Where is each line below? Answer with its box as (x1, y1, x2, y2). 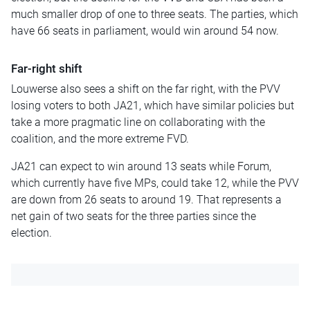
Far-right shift (11, 61, 82, 75)
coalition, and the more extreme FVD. (11, 131, 189, 145)
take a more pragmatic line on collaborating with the (11, 115, 265, 129)
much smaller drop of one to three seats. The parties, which (11, 7, 298, 21)
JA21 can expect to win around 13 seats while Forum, (11, 159, 271, 173)
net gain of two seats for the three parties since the (11, 209, 256, 223)
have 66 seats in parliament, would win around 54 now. (11, 24, 279, 37)
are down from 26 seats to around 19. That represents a (11, 192, 282, 206)
